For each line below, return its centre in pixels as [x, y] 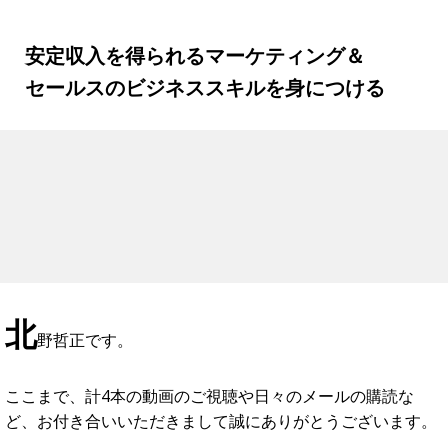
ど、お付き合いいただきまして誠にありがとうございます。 [221, 408]
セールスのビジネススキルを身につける [205, 75]
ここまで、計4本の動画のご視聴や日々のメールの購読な [209, 383]
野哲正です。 [85, 327]
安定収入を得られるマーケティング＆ [195, 43]
